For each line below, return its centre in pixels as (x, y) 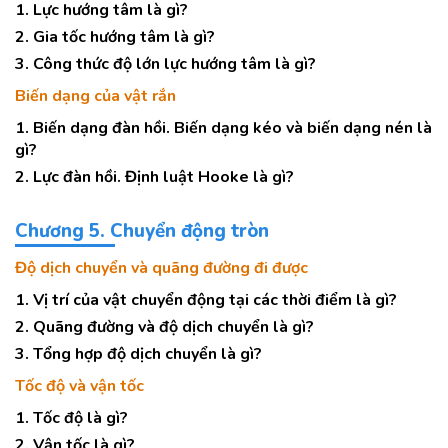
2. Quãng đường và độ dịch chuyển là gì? (164, 327)
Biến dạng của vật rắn (95, 96)
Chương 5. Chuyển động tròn (142, 231)
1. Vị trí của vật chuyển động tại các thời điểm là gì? (206, 300)
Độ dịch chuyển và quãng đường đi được (161, 268)
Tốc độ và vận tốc (79, 386)
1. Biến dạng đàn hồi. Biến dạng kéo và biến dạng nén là (223, 128)
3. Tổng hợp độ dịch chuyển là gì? (138, 354)
